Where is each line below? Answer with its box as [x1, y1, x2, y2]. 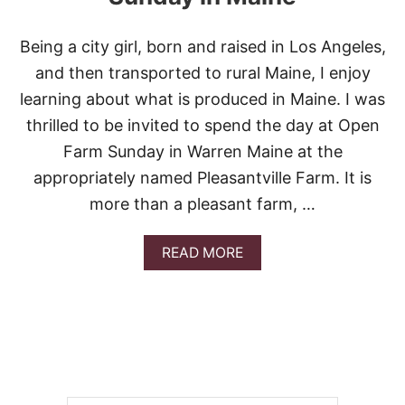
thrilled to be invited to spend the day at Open [25, 115, 380, 135]
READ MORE [162, 243, 243, 261]
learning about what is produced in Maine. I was [20, 89, 385, 108]
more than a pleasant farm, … [89, 193, 316, 213]
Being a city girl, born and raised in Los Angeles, [19, 36, 386, 56]
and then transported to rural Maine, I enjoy [34, 62, 371, 82]
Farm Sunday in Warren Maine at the [62, 141, 343, 161]
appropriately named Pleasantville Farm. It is [33, 167, 372, 187]
